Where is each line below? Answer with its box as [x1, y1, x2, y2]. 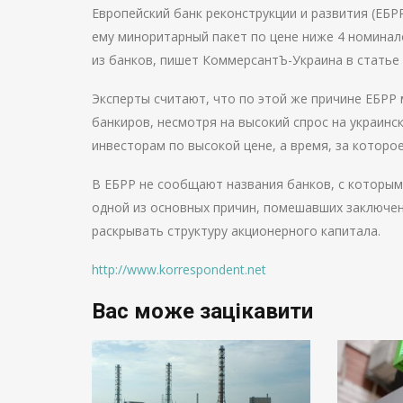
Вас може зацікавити [92, 299, 313, 324]
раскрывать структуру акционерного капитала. [92, 222, 381, 239]
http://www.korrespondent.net [92, 261, 266, 278]
